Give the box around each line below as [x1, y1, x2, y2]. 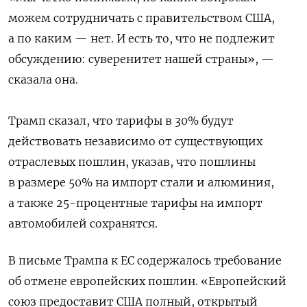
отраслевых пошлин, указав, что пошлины [8, 155, 256, 169]
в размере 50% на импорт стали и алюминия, [8, 175, 274, 190]
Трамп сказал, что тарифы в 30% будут [8, 114, 234, 128]
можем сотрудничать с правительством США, [8, 11, 275, 25]
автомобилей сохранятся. [8, 217, 158, 231]
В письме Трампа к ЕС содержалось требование [8, 254, 282, 268]
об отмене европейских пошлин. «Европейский [8, 274, 286, 288]
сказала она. [8, 73, 78, 87]
